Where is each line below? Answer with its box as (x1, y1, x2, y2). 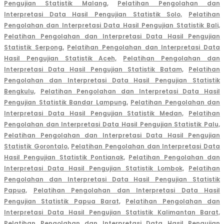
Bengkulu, (4, 87, 35, 96)
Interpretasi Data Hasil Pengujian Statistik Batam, (4, 65, 183, 74)
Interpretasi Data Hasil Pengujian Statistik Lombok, (4, 164, 184, 173)
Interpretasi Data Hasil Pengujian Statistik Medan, (4, 109, 184, 118)
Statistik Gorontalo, (4, 142, 69, 151)
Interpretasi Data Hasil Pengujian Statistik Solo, (4, 10, 182, 19)
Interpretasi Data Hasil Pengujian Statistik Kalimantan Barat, (4, 208, 220, 217)
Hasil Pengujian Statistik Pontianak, (4, 153, 125, 162)
